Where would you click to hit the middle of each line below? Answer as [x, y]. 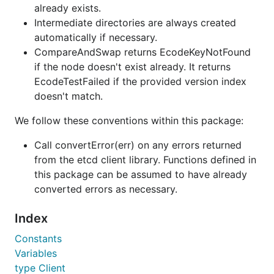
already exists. [68, 8]
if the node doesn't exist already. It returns [132, 67]
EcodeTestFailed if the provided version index [140, 81]
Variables [36, 253]
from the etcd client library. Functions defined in [145, 160]
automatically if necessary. [96, 37]
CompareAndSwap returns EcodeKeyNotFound [143, 52]
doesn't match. [68, 96]
